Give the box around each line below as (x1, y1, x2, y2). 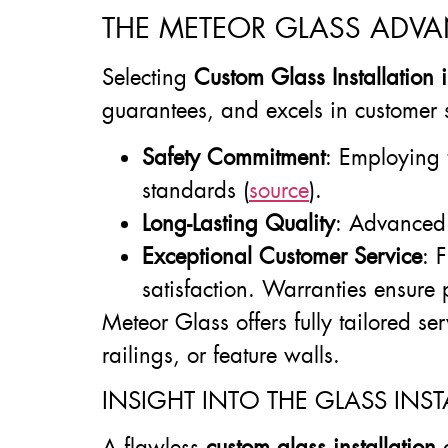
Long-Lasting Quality (142, 209, 335, 239)
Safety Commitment (142, 143, 325, 173)
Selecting (102, 63, 194, 93)
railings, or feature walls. (102, 341, 340, 371)
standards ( (142, 176, 249, 206)
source (249, 176, 309, 206)
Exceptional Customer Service (142, 242, 422, 272)
